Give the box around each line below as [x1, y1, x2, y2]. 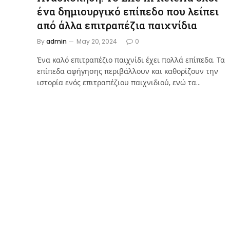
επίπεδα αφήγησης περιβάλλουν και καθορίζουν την [37, 66, 218, 76]
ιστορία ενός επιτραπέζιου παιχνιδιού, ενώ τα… [37, 77, 201, 88]
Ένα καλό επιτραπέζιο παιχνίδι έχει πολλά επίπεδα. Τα [37, 54, 225, 65]
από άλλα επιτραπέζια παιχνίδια [37, 18, 197, 32]
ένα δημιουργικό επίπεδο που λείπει [37, 4, 219, 18]
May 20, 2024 [76, 36, 117, 46]
